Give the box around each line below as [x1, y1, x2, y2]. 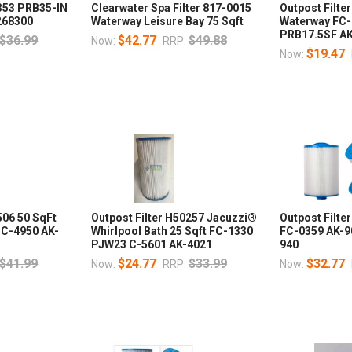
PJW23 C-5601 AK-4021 [90, 238, 212, 251]
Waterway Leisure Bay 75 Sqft [90, 15, 244, 28]
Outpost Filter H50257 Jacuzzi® [90, 211, 257, 225]
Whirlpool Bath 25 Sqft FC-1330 [90, 225, 253, 238]
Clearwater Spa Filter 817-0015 [90, 2, 251, 15]
